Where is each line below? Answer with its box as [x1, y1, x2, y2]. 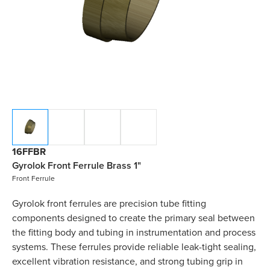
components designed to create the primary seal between [12, 211, 255, 225]
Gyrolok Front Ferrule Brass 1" [12, 159, 141, 173]
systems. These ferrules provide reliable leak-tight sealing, [12, 240, 256, 254]
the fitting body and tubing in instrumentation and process [12, 225, 256, 239]
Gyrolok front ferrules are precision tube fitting [12, 196, 206, 210]
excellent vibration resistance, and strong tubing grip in [12, 254, 243, 268]
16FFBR [12, 145, 46, 159]
